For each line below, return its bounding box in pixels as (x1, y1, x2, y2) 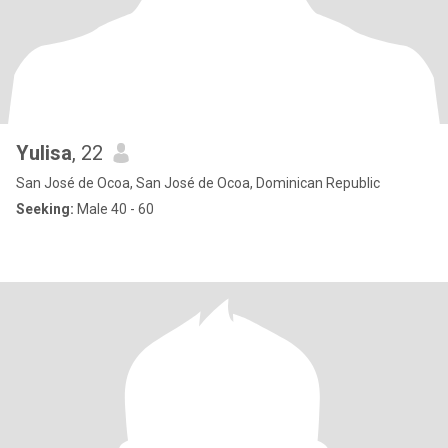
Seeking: (16, 201, 74, 217)
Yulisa (16, 141, 72, 165)
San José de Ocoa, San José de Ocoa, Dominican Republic (16, 175, 380, 191)
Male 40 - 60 (74, 201, 154, 217)
